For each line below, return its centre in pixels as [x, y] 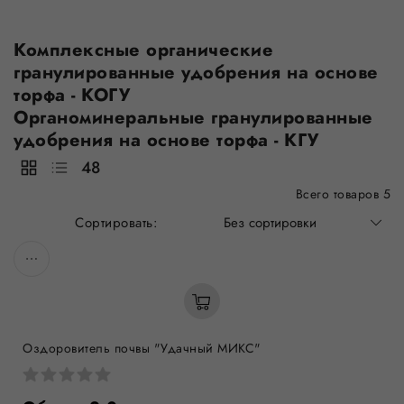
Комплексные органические [143, 50]
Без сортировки [270, 223]
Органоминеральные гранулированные [193, 118]
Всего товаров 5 [343, 194]
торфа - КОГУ [72, 95]
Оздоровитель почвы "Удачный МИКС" [142, 348]
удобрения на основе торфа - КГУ [169, 140]
